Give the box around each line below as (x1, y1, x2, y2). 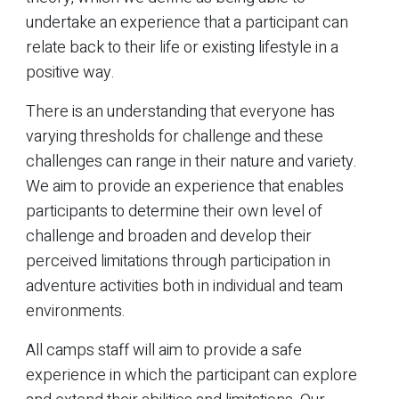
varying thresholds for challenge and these (26, 124, 323, 149)
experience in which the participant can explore (26, 362, 357, 387)
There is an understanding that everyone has (26, 99, 335, 124)
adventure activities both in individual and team (26, 273, 343, 298)
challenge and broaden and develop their (26, 224, 312, 248)
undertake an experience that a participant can (26, 10, 348, 35)
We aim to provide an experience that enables (26, 174, 344, 199)
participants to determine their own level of (26, 199, 322, 224)
